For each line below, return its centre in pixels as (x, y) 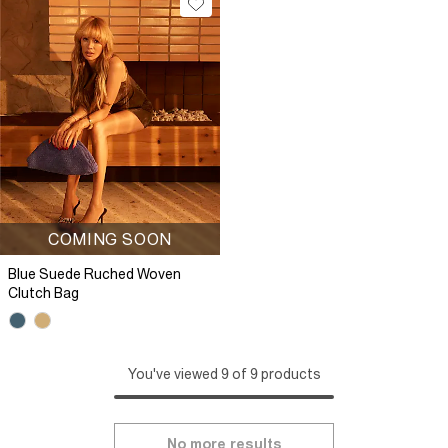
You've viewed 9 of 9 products (224, 374)
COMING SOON (110, 239)
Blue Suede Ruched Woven (94, 274)
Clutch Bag (43, 293)
